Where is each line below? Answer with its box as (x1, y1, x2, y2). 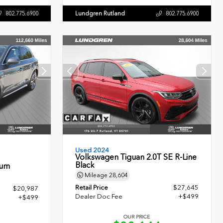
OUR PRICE (123, 214, 150, 220)
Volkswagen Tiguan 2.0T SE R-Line (75, 152, 197, 162)
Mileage (83, 172, 110, 179)
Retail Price (75, 183, 109, 191)
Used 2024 (75, 146, 110, 154)
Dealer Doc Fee (75, 192, 123, 200)
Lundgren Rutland (75, 10, 125, 17)
